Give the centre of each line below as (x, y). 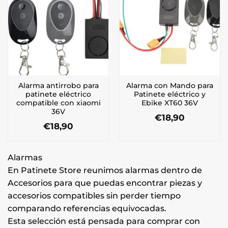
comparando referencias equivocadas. (87, 208)
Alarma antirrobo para (58, 86)
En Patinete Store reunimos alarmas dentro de (105, 170)
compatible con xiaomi (58, 103)
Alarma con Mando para (170, 86)
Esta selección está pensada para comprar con (104, 221)
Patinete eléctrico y (170, 94)
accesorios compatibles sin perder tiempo (94, 195)
